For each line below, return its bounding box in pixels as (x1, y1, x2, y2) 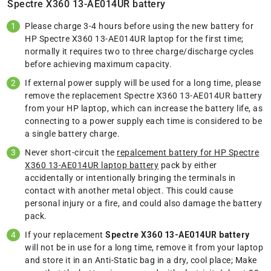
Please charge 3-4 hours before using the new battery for (25, 21, 254, 31)
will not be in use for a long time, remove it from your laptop (25, 243, 264, 253)
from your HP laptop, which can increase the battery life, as (25, 103, 263, 114)
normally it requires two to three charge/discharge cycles (25, 47, 254, 57)
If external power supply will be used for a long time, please (25, 78, 261, 88)
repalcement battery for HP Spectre (117, 148, 260, 158)
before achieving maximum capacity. (25, 59, 172, 70)
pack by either (158, 160, 217, 171)
